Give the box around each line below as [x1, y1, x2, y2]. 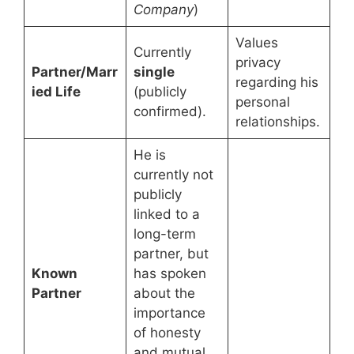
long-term [133, 226, 196, 243]
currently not [133, 167, 213, 183]
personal [235, 94, 290, 111]
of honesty [133, 325, 201, 341]
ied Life [31, 84, 81, 100]
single [133, 64, 175, 81]
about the [133, 285, 195, 302]
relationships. [235, 114, 320, 130]
